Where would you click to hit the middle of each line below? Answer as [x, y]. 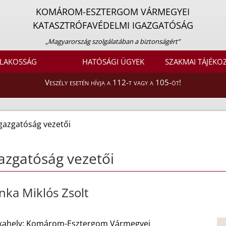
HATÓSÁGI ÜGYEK [113, 62]
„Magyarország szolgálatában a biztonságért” [113, 41]
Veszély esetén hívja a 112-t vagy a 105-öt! [113, 82]
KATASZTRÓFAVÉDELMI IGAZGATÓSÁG [113, 25]
